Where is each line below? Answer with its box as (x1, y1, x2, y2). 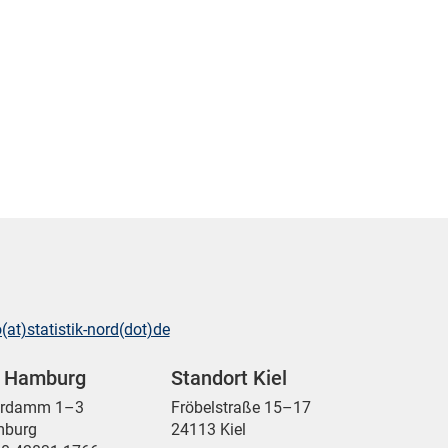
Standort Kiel (171, 366, 288, 390)
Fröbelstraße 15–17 (171, 397, 312, 417)
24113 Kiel (171, 419, 247, 439)
